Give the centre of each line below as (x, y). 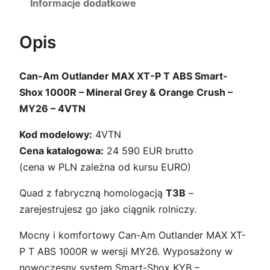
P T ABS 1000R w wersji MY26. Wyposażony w (126, 251)
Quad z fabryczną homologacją (93, 193)
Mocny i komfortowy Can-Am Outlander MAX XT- (133, 235)
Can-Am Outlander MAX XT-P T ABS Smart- (124, 76)
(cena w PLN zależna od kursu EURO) (105, 167)
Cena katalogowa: (61, 150)
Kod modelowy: (56, 134)
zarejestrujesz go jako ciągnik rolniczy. (108, 209)
